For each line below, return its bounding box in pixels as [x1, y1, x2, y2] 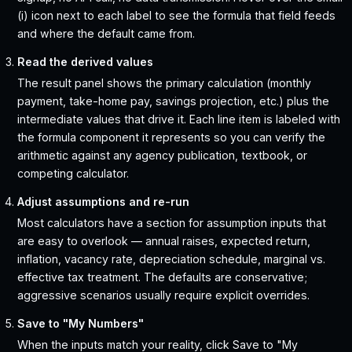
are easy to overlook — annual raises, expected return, [17, 234, 311, 248]
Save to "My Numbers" [17, 317, 145, 331]
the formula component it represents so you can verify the [17, 130, 326, 145]
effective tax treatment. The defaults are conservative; [17, 270, 308, 284]
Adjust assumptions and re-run [17, 195, 190, 209]
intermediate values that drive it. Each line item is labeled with [17, 112, 341, 126]
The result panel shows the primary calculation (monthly [17, 76, 312, 90]
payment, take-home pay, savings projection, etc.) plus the [17, 94, 330, 108]
